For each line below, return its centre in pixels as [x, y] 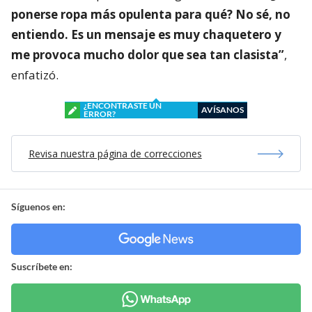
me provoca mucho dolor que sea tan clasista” [148, 55]
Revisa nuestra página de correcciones [115, 154]
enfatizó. [35, 75]
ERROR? [100, 114]
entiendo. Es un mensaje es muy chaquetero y [146, 35]
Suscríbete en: [42, 267]
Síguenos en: [38, 207]
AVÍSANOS [223, 110]
